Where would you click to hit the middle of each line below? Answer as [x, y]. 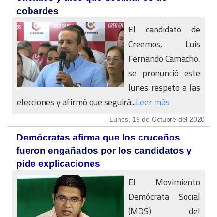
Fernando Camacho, [164, 58]
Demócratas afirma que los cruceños [98, 137]
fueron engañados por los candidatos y [104, 150]
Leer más [153, 102]
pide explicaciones [58, 163]
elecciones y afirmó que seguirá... [76, 102]
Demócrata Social [164, 196]
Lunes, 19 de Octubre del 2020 [157, 119]
